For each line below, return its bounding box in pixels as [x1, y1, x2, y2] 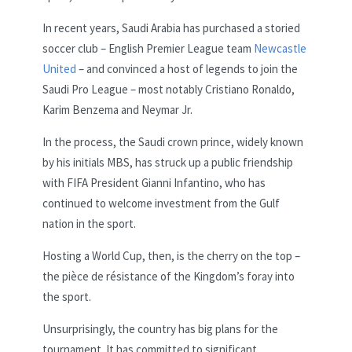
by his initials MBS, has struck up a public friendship [42, 154, 293, 170]
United [42, 60, 76, 76]
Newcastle [254, 40, 306, 56]
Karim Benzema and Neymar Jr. [42, 101, 192, 117]
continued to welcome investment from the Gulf [42, 195, 280, 211]
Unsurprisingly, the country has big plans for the [42, 321, 278, 336]
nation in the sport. [42, 215, 136, 231]
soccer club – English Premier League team [42, 40, 254, 56]
